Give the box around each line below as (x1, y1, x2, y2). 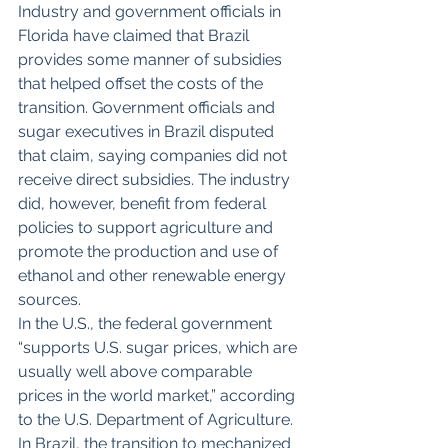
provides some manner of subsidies (18, 50, 286, 70)
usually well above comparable (18, 362, 256, 382)
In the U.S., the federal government (18, 314, 276, 334)
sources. (18, 290, 81, 310)
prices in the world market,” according (18, 386, 299, 406)
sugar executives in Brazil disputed (18, 122, 278, 142)
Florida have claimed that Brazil (18, 26, 253, 46)
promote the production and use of (18, 242, 282, 262)
